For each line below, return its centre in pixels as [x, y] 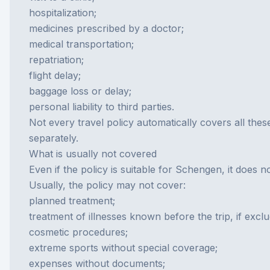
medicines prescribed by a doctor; [106, 28]
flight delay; [55, 75]
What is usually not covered [93, 154]
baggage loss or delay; [80, 91]
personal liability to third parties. [102, 107]
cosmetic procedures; [78, 232]
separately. [54, 138]
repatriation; [56, 60]
